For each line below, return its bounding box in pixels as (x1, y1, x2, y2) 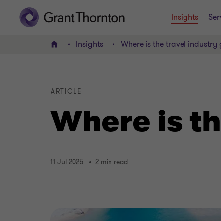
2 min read (95, 157, 128, 167)
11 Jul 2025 (50, 157, 83, 167)
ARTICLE (51, 87, 82, 96)
